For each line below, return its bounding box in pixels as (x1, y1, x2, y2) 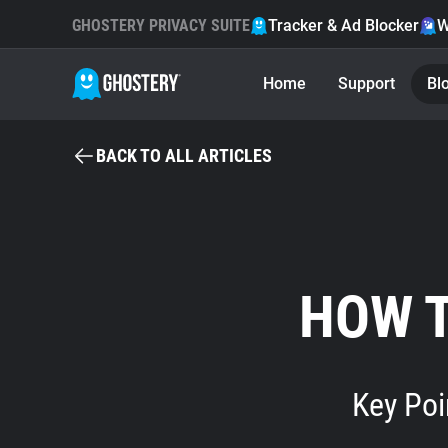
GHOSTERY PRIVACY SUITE (72, 16, 250, 35)
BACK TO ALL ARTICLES (96, 145, 272, 166)
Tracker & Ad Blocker (268, 16, 419, 35)
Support (338, 74, 395, 93)
